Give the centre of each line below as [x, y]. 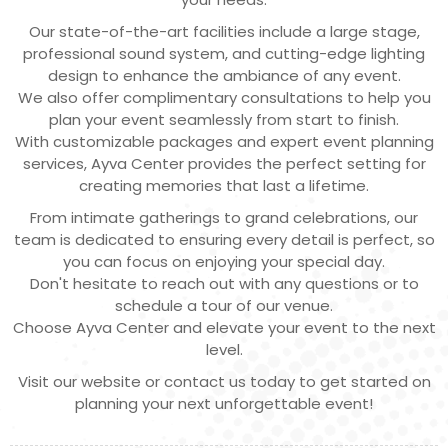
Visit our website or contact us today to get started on [224, 382]
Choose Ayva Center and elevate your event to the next [224, 328]
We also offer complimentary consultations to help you [224, 98]
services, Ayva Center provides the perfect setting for [224, 164]
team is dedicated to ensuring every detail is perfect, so [224, 240]
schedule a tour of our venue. [224, 306]
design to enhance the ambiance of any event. [224, 76]
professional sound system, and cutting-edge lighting [224, 54]
